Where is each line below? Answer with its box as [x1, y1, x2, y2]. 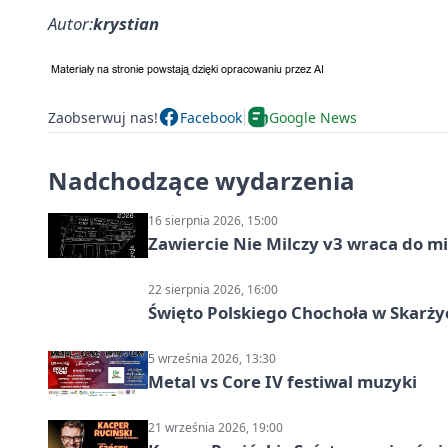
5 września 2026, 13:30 [148, 350, 276, 368]
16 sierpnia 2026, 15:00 [148, 212, 278, 230]
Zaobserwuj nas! [48, 107, 158, 127]
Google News [269, 107, 357, 127]
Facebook [180, 107, 242, 127]
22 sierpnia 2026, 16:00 [148, 281, 278, 299]
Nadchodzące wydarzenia [48, 164, 355, 198]
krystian [93, 12, 159, 36]
